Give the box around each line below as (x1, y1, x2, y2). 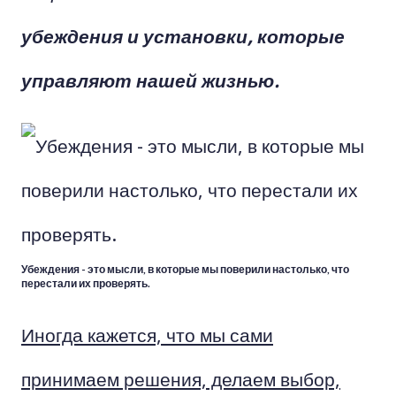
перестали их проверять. (21, 277, 150, 291)
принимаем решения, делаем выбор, (21, 365, 340, 392)
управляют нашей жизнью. (21, 66, 279, 93)
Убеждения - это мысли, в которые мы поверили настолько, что (21, 263, 349, 277)
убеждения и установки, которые (21, 22, 345, 49)
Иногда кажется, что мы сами (21, 321, 273, 347)
